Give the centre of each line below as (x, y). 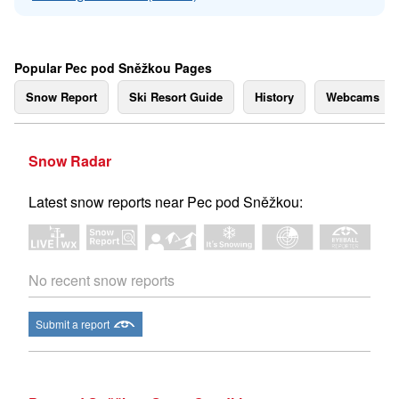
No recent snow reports (102, 281)
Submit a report (73, 324)
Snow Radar (70, 161)
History (274, 97)
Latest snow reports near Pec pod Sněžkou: (166, 202)
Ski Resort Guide (176, 97)
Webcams (353, 97)
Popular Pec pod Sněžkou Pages (113, 68)
